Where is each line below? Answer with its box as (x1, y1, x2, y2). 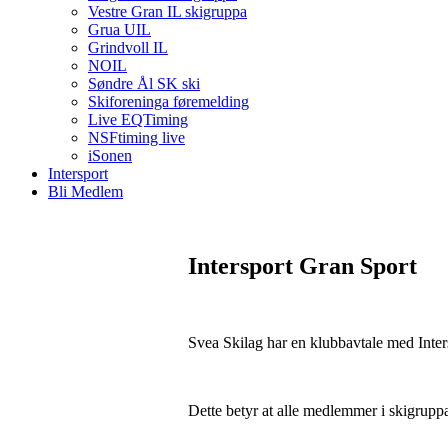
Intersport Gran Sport (188, 252, 417, 279)
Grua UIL (88, 21, 151, 38)
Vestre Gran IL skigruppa (88, 3, 247, 20)
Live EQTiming (88, 111, 188, 128)
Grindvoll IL (88, 39, 168, 56)
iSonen (88, 147, 132, 164)
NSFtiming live (88, 129, 185, 146)
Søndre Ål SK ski (88, 75, 200, 92)
